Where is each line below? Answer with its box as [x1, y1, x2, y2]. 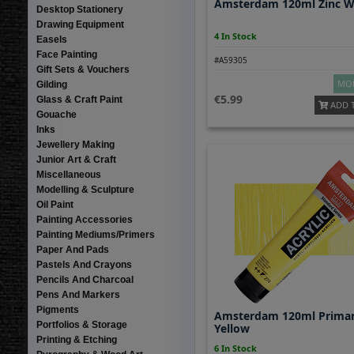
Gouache [36, 109, 77, 120]
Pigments [36, 304, 79, 315]
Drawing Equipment [36, 19, 124, 30]
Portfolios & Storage [36, 319, 127, 330]
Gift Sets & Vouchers [36, 64, 130, 75]
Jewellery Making [36, 139, 115, 150]
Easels [36, 34, 67, 45]
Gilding [36, 79, 67, 90]
